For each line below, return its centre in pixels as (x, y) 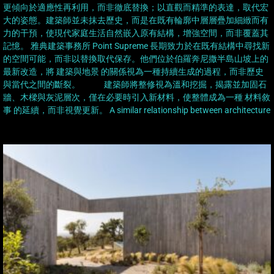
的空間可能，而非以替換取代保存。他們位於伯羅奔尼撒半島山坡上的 (136, 59)
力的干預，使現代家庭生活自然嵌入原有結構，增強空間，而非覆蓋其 (136, 33)
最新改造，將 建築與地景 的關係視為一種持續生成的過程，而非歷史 (133, 72)
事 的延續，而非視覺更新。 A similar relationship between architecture (137, 110)
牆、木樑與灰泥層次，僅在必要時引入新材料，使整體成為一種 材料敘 (137, 98)
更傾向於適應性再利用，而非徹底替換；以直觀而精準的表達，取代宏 (136, 8)
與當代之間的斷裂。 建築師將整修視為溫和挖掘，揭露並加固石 (135, 85)
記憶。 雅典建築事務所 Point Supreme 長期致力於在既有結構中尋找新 (136, 46)
